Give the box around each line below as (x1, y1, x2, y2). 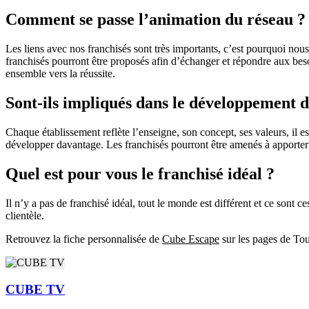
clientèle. (6, 210, 44, 222)
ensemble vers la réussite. (6, 68, 115, 80)
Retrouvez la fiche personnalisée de (6, 233, 162, 246)
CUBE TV (6, 281, 65, 297)
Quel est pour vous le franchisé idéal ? (6, 165, 275, 183)
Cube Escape (162, 233, 219, 246)
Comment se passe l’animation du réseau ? (6, 10, 306, 29)
